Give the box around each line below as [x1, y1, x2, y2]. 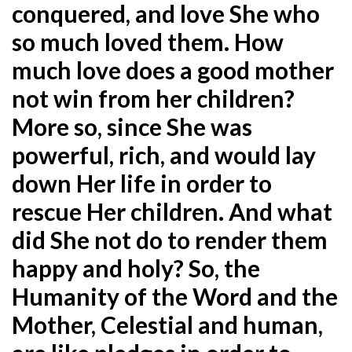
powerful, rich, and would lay [12, 140, 316, 169]
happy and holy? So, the [12, 253, 260, 282]
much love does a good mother [12, 55, 334, 84]
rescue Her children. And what [12, 196, 332, 225]
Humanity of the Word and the [12, 281, 338, 310]
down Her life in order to [12, 168, 272, 197]
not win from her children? [12, 83, 295, 112]
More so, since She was [12, 112, 252, 141]
